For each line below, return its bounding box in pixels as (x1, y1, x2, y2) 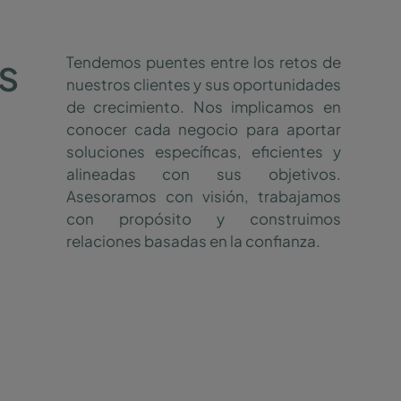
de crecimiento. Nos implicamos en (65, 97, 341, 117)
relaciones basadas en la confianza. (65, 231, 320, 252)
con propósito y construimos (65, 209, 341, 229)
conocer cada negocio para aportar (65, 119, 341, 140)
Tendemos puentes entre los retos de (65, 52, 341, 73)
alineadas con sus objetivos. (65, 164, 341, 184)
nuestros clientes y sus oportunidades (65, 74, 341, 95)
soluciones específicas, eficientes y (65, 141, 341, 162)
